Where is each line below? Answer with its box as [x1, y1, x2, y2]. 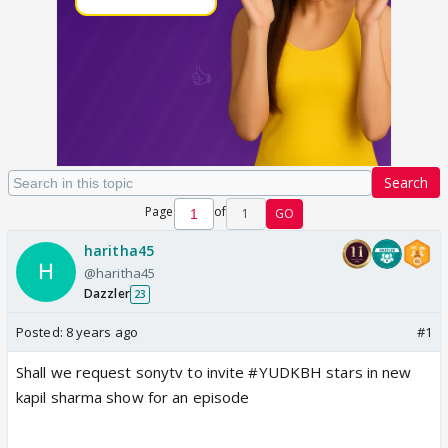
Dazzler [84, 285, 130, 302]
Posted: [16, 323, 66, 341]
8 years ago [65, 323, 138, 341]
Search [384, 173, 428, 192]
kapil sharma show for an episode [16, 387, 250, 407]
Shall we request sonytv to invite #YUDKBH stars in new [16, 362, 412, 382]
